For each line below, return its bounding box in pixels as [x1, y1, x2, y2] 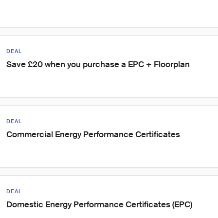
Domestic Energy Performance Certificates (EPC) [6, 199, 192, 210]
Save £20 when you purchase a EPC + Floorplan [6, 59, 190, 70]
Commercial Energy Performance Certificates [6, 129, 180, 140]
